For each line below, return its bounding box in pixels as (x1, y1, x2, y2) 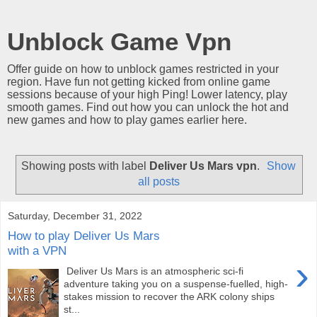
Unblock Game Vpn (7, 28, 231, 55)
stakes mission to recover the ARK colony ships (64, 290, 275, 302)
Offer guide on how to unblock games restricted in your (7, 63, 279, 75)
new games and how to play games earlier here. (7, 114, 247, 126)
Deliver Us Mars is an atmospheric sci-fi (64, 265, 244, 277)
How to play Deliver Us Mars (8, 229, 160, 243)
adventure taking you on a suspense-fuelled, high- (64, 277, 289, 289)
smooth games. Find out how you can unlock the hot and (7, 101, 289, 113)
